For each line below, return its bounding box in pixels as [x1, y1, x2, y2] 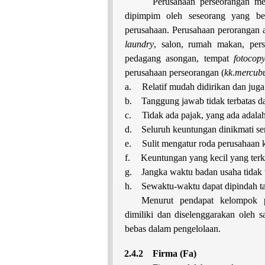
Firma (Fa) [153, 248, 197, 258]
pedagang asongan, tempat [125, 53, 234, 63]
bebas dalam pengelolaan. [125, 223, 221, 234]
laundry [125, 38, 154, 49]
